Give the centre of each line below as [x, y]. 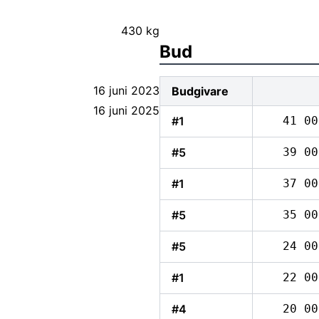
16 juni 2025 [126, 110]
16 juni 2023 [126, 90]
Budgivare [200, 91]
